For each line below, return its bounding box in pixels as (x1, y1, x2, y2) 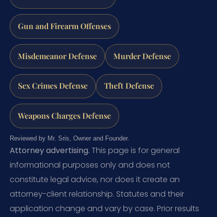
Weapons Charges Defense (18, 110, 111, 121)
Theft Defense (104, 80, 154, 91)
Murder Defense (113, 50, 171, 61)
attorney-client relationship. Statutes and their (10, 188, 184, 200)
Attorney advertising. (10, 145, 90, 156)
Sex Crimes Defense (18, 80, 88, 91)
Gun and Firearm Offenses (18, 20, 111, 31)
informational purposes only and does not (10, 159, 170, 171)
